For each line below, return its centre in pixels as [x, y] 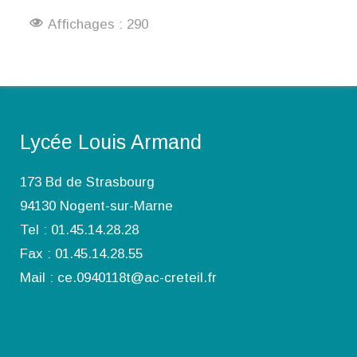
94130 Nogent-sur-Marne [96, 206]
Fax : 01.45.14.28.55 [81, 253]
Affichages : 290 [98, 24]
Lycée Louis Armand [111, 141]
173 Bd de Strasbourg [87, 182]
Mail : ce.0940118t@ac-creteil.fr [118, 277]
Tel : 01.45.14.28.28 [79, 229]
